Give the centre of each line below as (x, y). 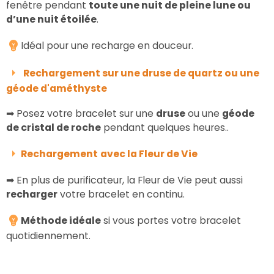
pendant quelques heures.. (165, 127)
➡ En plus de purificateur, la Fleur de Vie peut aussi (124, 180)
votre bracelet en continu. (121, 194)
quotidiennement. (48, 235)
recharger (32, 194)
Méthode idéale (61, 220)
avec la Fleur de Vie (149, 154)
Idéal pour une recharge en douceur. (107, 45)
